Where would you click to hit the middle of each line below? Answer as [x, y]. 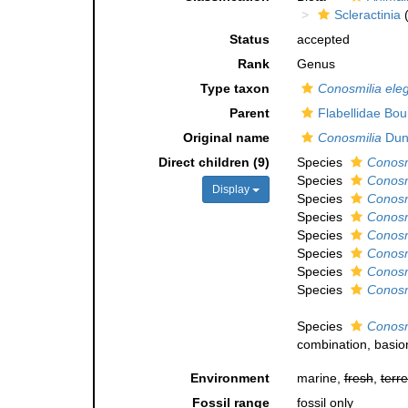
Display [232, 190]
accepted [323, 40]
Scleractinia [367, 15]
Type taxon [235, 89]
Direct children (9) [214, 163]
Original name [226, 138]
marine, [320, 378]
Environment [229, 378]
